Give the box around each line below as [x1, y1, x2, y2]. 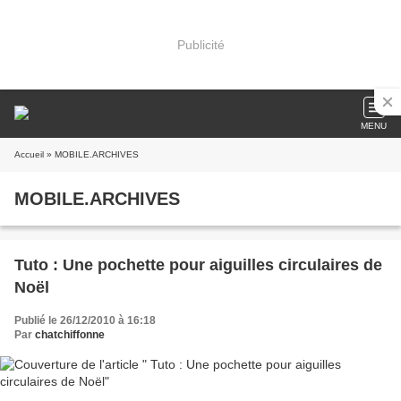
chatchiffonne [35, 328, 105, 341]
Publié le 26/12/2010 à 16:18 [14, 314, 156, 327]
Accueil [14, 149, 44, 159]
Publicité [176, 37, 225, 52]
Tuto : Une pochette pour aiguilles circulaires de [14, 256, 382, 274]
